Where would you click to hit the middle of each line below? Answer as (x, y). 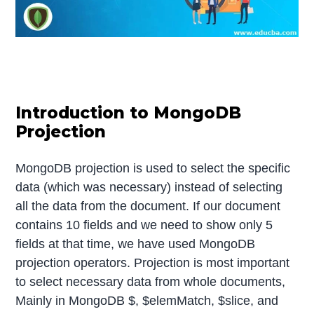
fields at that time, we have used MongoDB (136, 244)
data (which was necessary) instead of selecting (149, 187)
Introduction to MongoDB (129, 112)
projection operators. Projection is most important (153, 262)
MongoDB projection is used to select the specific (153, 168)
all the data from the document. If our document (148, 206)
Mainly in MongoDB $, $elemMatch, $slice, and (147, 300)
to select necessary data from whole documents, (151, 281)
